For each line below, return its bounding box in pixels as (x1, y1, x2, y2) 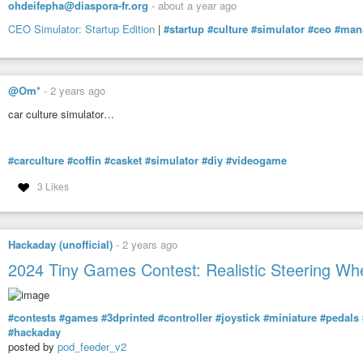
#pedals (320, 310, 359, 326)
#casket (105, 152, 142, 168)
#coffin (67, 152, 101, 168)
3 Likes (36, 178, 69, 193)
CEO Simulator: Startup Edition (8, 21, 155, 37)
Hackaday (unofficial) (8, 236, 113, 252)
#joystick (216, 310, 260, 326)
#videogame (226, 152, 287, 168)
